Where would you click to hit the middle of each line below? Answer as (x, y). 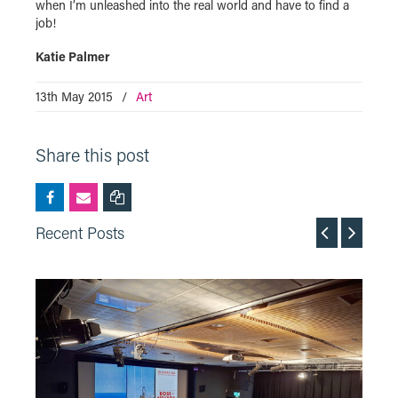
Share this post (92, 155)
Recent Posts (80, 233)
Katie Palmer (74, 57)
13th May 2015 (74, 97)
